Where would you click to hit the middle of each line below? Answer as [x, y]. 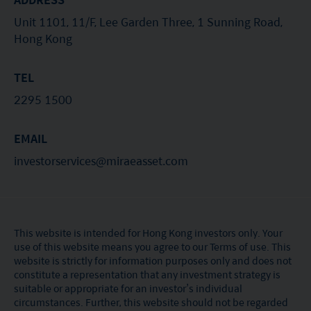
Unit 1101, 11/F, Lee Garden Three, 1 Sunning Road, [148, 22]
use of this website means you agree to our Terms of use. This [152, 246]
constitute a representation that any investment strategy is [147, 274]
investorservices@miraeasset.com [101, 160]
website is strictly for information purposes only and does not [153, 260]
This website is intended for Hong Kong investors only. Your [148, 232]
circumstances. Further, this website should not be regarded [151, 302]
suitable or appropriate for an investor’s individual [128, 288]
